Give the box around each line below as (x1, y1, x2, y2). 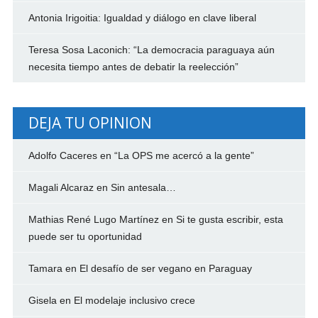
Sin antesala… (110, 181, 176, 193)
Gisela (28, 294, 57, 306)
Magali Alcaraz (28, 181, 94, 193)
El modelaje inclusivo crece (73, 294, 195, 306)
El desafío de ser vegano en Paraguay (79, 262, 252, 274)
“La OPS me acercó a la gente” (114, 149, 254, 161)
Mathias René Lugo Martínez (28, 213, 159, 225)
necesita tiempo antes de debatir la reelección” (28, 60, 238, 72)
